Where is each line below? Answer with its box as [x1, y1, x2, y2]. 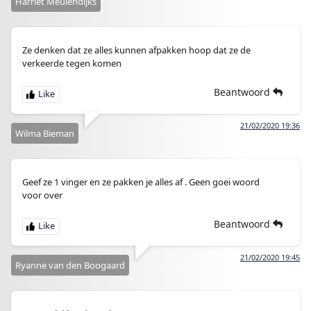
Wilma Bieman [15, 127, 74, 140]
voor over [22, 189, 62, 201]
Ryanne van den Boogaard [15, 259, 125, 271]
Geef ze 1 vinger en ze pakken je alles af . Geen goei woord [22, 176, 260, 188]
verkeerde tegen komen [22, 57, 121, 69]
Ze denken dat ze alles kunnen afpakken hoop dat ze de [22, 44, 251, 56]
